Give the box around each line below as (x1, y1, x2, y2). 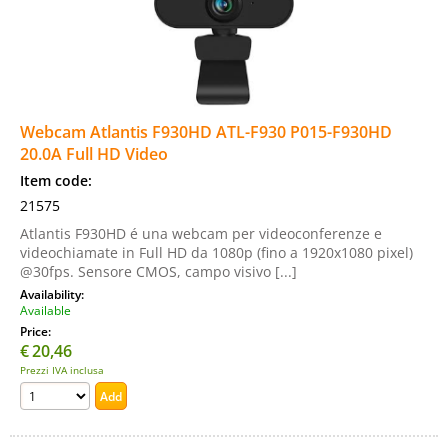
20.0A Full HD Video (20, 143, 168, 165)
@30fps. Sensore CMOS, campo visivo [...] (20, 262, 297, 281)
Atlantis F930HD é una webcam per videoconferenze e (20, 224, 382, 243)
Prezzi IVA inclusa (20, 363, 104, 377)
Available (20, 302, 71, 318)
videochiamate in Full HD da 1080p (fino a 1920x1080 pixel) (20, 243, 413, 262)
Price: (20, 323, 54, 339)
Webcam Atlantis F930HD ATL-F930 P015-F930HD (20, 121, 392, 143)
